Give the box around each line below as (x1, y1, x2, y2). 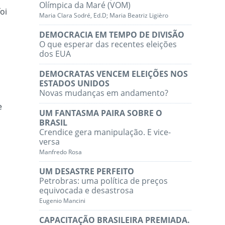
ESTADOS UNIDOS (39, 78, 110, 89)
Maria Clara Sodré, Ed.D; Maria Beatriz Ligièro (39, 11, 169, 20)
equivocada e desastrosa (39, 185, 134, 196)
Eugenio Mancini (39, 196, 86, 205)
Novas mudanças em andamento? (39, 87, 169, 99)
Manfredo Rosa (39, 148, 82, 157)
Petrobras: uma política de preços (39, 175, 168, 187)
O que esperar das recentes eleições (39, 39, 177, 50)
